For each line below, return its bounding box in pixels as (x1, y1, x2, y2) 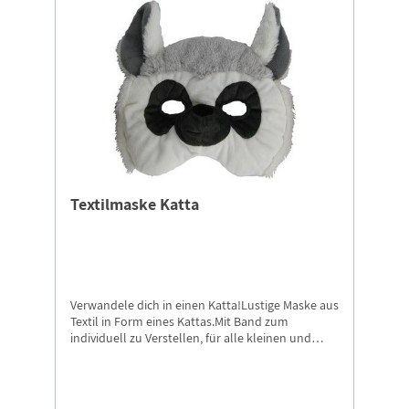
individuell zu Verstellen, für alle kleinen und (70, 330, 311, 347)
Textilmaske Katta (70, 194, 199, 215)
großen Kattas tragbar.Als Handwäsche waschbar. (70, 346, 337, 363)
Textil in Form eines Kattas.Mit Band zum (70, 313, 288, 330)
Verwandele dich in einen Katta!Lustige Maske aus (70, 297, 339, 314)
